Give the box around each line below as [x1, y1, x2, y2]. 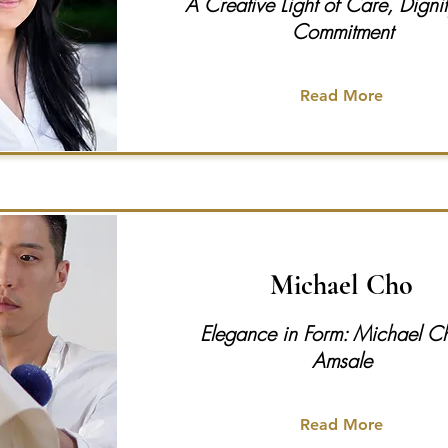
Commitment [291, 18, 393, 45]
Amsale [312, 347, 372, 374]
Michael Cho [269, 268, 413, 302]
